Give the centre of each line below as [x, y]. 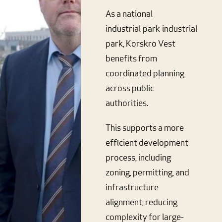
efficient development [147, 143]
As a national [129, 14]
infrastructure [132, 188]
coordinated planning [145, 74]
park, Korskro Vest [140, 44]
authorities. [127, 104]
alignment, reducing [141, 203]
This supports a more [145, 128]
